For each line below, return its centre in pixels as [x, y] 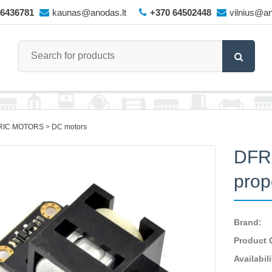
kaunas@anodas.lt [89, 12]
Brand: [248, 222]
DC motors [69, 127]
